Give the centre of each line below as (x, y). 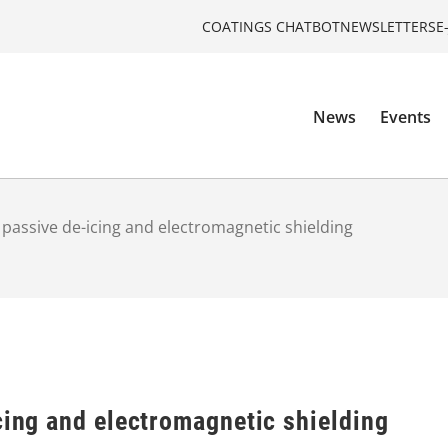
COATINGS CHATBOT (271, 26)
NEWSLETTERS (388, 26)
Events (406, 117)
